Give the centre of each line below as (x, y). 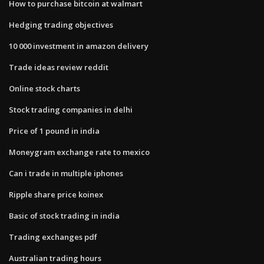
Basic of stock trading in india (64, 215)
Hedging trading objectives (61, 24)
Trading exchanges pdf (53, 237)
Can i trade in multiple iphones (66, 173)
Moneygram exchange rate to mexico (79, 152)
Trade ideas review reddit (59, 67)
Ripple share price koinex (56, 194)
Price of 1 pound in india (54, 131)
